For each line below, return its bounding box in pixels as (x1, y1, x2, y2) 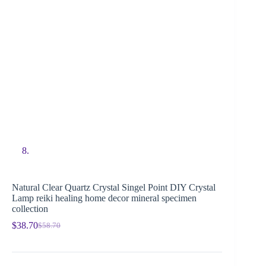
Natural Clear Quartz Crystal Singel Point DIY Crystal (12, 182, 216, 193)
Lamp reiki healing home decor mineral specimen (12, 193, 197, 204)
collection (12, 204, 48, 214)
